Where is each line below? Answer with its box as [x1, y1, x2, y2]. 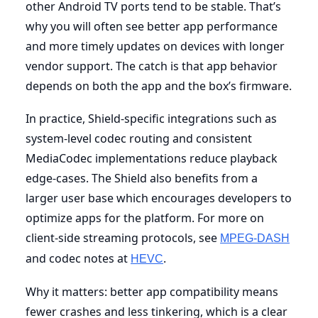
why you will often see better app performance [26, 18, 278, 34]
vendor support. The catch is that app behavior [26, 57, 278, 74]
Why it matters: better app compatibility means [26, 283, 278, 300]
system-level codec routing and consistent [26, 130, 252, 146]
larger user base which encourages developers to [26, 190, 292, 206]
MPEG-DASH [220, 231, 290, 244]
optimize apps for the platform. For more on [26, 209, 264, 226]
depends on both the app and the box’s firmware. [26, 77, 292, 94]
